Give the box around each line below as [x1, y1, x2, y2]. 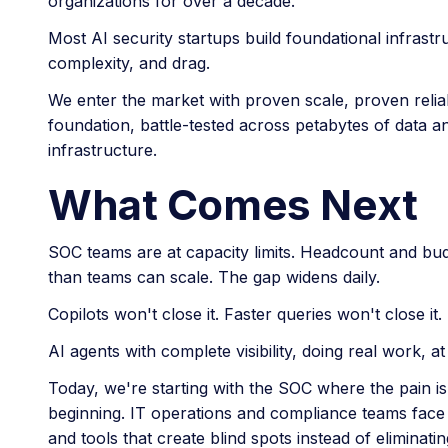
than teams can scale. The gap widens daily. [48, 267, 380, 288]
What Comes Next [48, 178, 418, 230]
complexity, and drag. [48, 52, 210, 73]
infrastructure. [48, 139, 157, 160]
